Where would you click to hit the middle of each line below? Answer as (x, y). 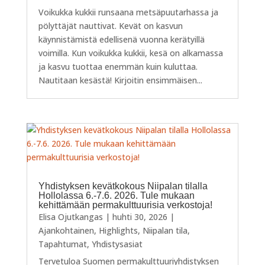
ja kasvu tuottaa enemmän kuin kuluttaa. (118, 67)
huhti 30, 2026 (140, 217)
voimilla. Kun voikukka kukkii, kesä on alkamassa (130, 53)
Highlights (118, 231)
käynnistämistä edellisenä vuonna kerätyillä (121, 40)
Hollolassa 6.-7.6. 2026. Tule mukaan (116, 196)
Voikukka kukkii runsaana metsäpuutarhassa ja (128, 12)
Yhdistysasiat (117, 244)
